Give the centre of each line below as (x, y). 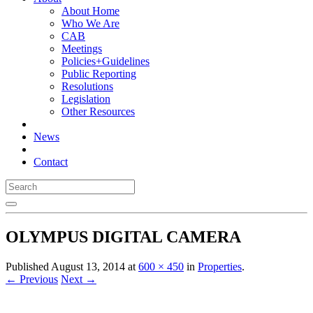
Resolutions (87, 86)
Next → (79, 279)
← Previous (32, 279)
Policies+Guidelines (105, 61)
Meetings (82, 49)
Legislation (86, 99)
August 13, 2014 (88, 266)
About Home (90, 11)
